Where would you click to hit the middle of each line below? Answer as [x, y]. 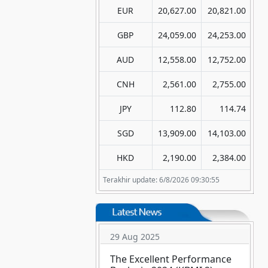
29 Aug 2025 [135, 237]
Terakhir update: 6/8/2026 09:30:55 [161, 180]
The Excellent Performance [171, 259]
